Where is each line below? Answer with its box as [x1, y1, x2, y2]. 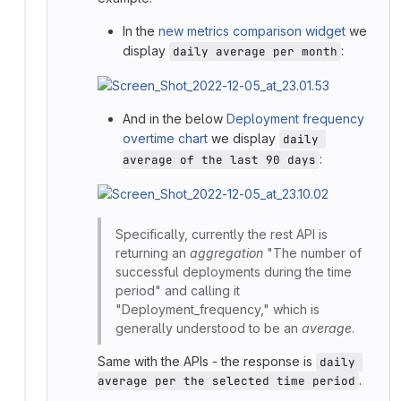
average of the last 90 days [123, 152, 316, 168]
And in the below [123, 111, 226, 127]
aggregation [190, 245, 263, 261]
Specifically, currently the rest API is [115, 226, 328, 243]
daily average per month [173, 44, 337, 60]
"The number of [263, 245, 362, 261]
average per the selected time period [98, 373, 355, 389]
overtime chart [123, 131, 208, 147]
